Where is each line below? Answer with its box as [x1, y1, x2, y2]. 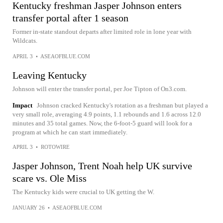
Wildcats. [12, 37, 37, 44]
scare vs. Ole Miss [12, 173, 87, 184]
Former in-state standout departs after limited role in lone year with [12, 28, 192, 35]
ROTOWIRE [41, 144, 70, 150]
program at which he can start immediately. [12, 128, 127, 136]
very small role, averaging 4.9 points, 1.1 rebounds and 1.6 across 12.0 [12, 111, 201, 118]
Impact [12, 102, 32, 109]
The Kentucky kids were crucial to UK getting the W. [12, 188, 154, 196]
